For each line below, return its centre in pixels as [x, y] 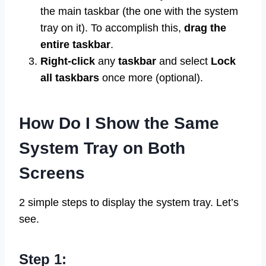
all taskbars [70, 78]
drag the [205, 28]
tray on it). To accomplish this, [112, 28]
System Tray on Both [102, 148]
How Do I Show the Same [119, 123]
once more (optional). [151, 78]
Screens [52, 173]
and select [185, 61]
